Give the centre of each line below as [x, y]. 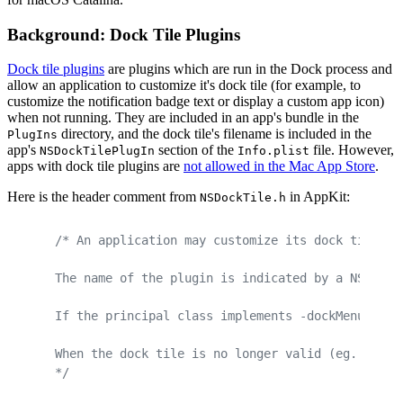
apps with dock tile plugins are [95, 166]
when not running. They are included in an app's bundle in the [183, 118]
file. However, [352, 150]
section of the [196, 150]
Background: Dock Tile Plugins [124, 34]
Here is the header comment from [103, 197]
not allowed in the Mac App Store [279, 166]
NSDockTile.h [243, 198]
